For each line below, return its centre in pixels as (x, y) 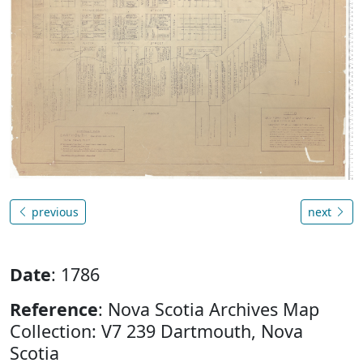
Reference (54, 309)
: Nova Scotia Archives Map (209, 309)
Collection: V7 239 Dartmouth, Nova (156, 331)
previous (53, 211)
